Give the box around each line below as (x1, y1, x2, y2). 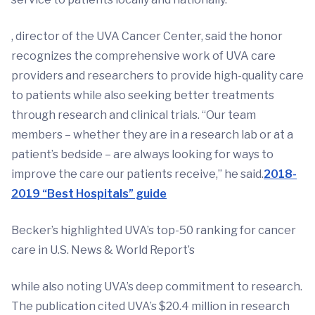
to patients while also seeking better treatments (11, 89, 274, 103)
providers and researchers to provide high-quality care (11, 69, 304, 83)
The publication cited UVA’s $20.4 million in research (11, 300, 290, 314)
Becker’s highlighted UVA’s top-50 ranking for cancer (11, 224, 296, 238)
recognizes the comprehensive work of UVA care (11, 49, 276, 63)
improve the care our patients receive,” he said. (11, 167, 264, 181)
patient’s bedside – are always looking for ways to (11, 148, 274, 162)
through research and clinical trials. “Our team (11, 108, 256, 122)
